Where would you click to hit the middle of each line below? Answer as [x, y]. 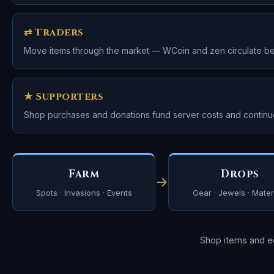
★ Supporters [64, 97]
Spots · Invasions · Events [84, 193]
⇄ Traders [54, 32]
